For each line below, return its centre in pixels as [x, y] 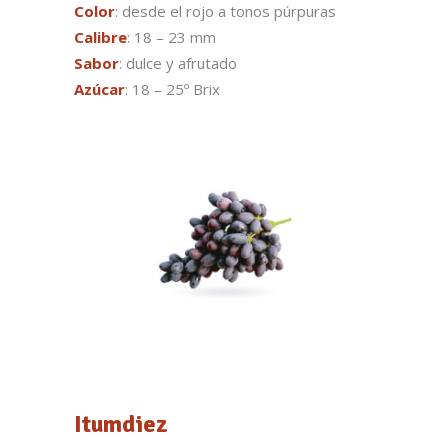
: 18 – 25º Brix [172, 89]
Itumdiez [121, 423]
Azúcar [99, 89]
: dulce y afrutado [178, 63]
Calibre [100, 37]
